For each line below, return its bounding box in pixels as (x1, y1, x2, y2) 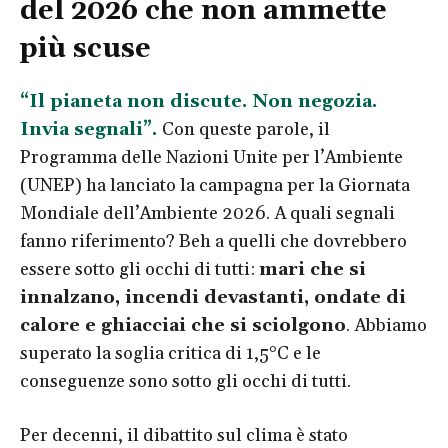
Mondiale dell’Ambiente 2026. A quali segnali (20, 202, 395, 226)
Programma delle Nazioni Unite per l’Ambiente (20, 146, 403, 170)
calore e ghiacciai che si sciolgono (20, 314, 346, 338)
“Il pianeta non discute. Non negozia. (20, 90, 377, 114)
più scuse (20, 32, 151, 67)
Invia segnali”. (20, 118, 162, 142)
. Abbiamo (346, 314, 427, 338)
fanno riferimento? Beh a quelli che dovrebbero (20, 230, 407, 254)
